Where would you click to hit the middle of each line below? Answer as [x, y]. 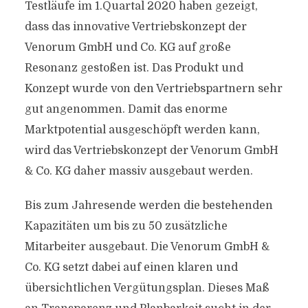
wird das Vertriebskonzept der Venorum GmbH [151, 151]
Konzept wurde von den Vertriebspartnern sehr [153, 89]
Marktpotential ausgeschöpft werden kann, [142, 130]
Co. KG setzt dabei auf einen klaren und [131, 267]
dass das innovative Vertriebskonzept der [135, 27]
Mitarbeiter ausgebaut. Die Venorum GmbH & [147, 247]
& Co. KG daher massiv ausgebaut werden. [139, 171]
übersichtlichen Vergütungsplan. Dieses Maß [147, 288]
